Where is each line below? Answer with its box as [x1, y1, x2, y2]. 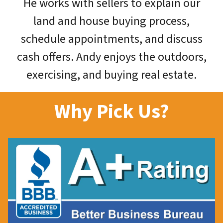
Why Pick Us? [54, 97, 169, 126]
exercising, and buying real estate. [26, 66, 197, 84]
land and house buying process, [33, 12, 190, 30]
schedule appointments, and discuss [20, 30, 203, 48]
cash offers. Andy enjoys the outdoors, [16, 48, 207, 66]
